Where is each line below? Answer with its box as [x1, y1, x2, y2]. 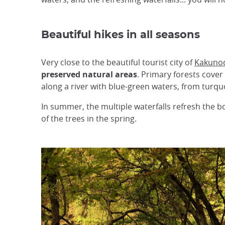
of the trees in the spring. [41, 113, 137, 124]
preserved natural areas [41, 69, 137, 80]
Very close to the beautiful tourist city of [41, 57, 194, 68]
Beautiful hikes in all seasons [41, 30, 200, 40]
